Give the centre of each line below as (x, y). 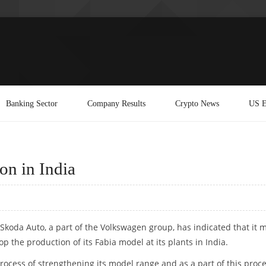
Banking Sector (32, 103)
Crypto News (197, 103)
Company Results (116, 103)
